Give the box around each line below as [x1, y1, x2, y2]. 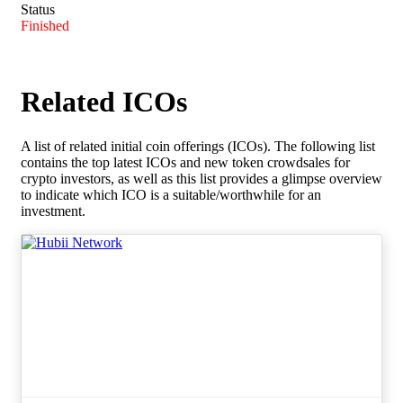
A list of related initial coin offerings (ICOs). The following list [21, 138, 375, 154]
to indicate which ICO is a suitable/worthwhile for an [21, 186, 321, 202]
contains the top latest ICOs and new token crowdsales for [21, 154, 350, 170]
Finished [21, 17, 69, 33]
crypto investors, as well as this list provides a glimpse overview [21, 170, 382, 186]
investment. [21, 202, 85, 219]
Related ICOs [21, 85, 187, 119]
